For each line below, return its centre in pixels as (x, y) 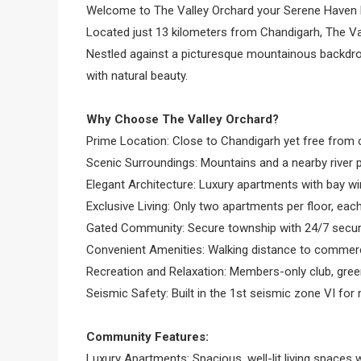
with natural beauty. (137, 76)
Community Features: (147, 337)
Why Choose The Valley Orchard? (183, 119)
